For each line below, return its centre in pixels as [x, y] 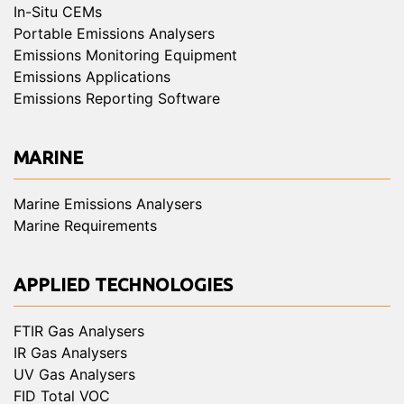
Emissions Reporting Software [117, 99]
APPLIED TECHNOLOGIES [123, 285]
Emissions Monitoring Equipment [125, 55]
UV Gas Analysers [74, 375]
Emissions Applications [92, 77]
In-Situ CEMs [58, 12]
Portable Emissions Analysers [114, 34]
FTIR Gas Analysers [79, 331]
